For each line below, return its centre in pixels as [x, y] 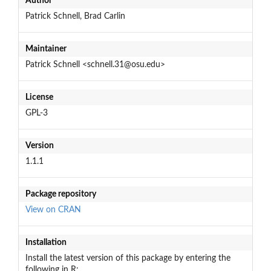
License [39, 97]
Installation [46, 242]
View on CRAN [53, 210]
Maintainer [46, 49]
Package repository [60, 194]
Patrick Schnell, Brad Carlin [75, 16]
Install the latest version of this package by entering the [128, 258]
